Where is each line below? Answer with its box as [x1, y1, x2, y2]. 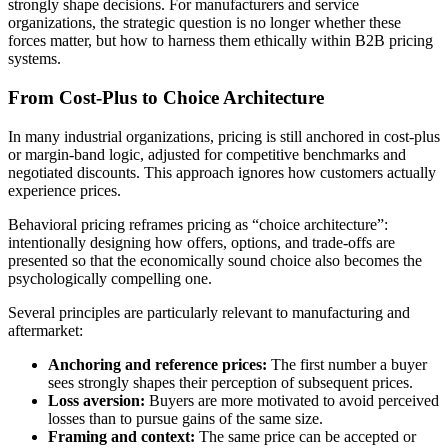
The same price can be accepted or [195, 427, 416, 445]
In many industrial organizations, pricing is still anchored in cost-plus [8, 127, 440, 145]
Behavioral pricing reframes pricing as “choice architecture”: [8, 215, 388, 233]
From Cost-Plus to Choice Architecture [8, 87, 324, 109]
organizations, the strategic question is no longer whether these [8, 14, 401, 32]
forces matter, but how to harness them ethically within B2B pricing [8, 32, 433, 50]
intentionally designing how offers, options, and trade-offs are [8, 233, 395, 251]
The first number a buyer [267, 355, 427, 373]
